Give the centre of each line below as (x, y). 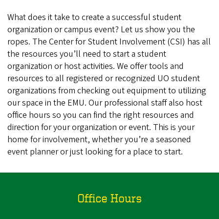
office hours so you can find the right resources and (101, 115)
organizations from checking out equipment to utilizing (107, 91)
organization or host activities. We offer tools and (96, 66)
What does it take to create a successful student (94, 18)
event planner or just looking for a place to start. (95, 152)
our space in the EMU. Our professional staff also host (105, 103)
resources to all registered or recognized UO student (104, 79)
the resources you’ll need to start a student (87, 54)
